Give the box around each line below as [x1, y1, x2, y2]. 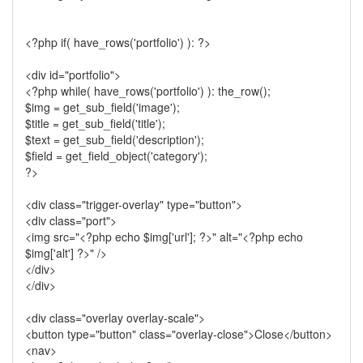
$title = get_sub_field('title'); [25, 115, 165, 131]
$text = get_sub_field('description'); [25, 131, 204, 147]
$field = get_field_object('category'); [25, 147, 207, 164]
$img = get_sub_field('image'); [25, 99, 180, 115]
